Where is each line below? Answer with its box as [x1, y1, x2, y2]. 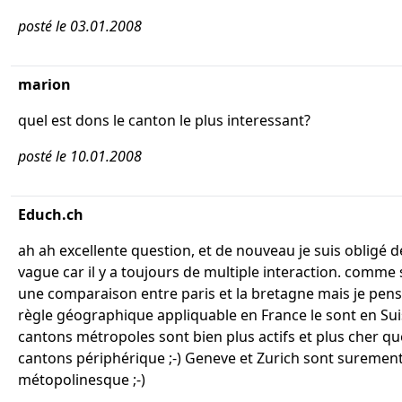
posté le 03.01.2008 [18, 16, 142, 36]
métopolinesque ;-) [18, 370, 145, 389]
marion [18, 74, 71, 94]
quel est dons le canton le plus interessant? [18, 110, 310, 130]
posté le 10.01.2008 [18, 146, 142, 166]
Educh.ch [18, 205, 83, 224]
